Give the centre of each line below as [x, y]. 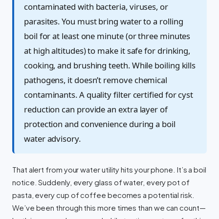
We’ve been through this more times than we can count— [109, 208]
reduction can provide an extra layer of [96, 109]
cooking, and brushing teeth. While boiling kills [110, 65]
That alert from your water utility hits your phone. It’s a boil [109, 169]
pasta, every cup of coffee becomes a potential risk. [103, 195]
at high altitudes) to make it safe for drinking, [107, 50]
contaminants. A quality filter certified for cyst [109, 94]
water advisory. [52, 138]
